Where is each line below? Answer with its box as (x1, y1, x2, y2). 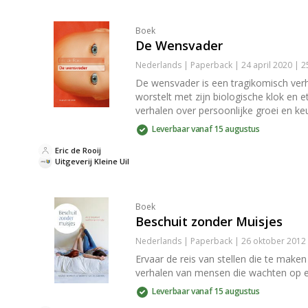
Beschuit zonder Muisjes (135, 213, 283, 230)
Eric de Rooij (55, 145, 101, 155)
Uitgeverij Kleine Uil (55, 156, 129, 166)
